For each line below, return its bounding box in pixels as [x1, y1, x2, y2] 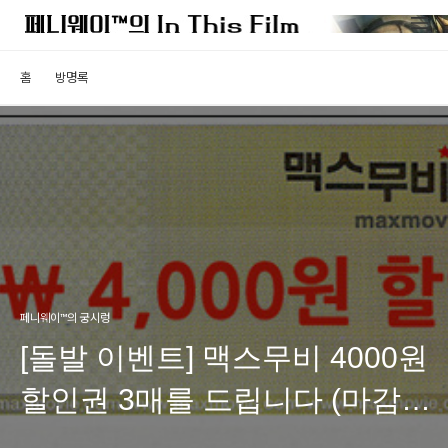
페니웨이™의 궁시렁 [20, 311, 110, 325]
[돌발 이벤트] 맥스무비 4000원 [20, 341, 428, 374]
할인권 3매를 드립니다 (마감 [20, 383, 401, 416]
